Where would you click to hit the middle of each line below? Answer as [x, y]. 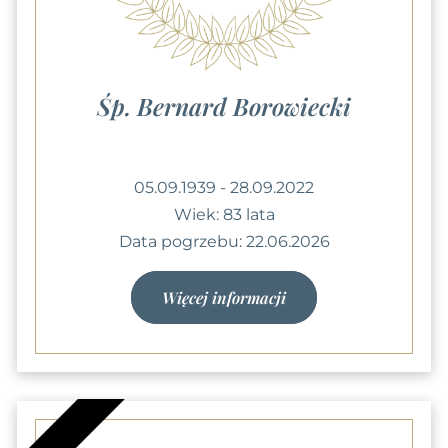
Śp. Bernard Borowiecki [224, 105]
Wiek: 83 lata [224, 214]
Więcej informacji [224, 297]
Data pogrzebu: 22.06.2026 [224, 241]
